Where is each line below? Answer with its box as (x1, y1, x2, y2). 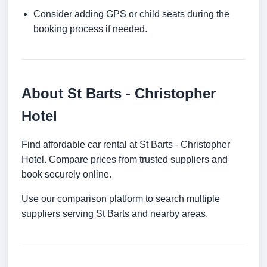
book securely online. (21, 169, 111, 180)
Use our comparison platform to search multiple (21, 194, 220, 204)
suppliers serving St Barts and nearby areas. (21, 209, 208, 219)
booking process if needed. (33, 24, 147, 35)
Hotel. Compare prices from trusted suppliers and (21, 154, 228, 165)
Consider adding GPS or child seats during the (33, 9, 229, 20)
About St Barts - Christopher (21, 85, 216, 102)
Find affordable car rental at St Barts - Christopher (21, 139, 230, 150)
